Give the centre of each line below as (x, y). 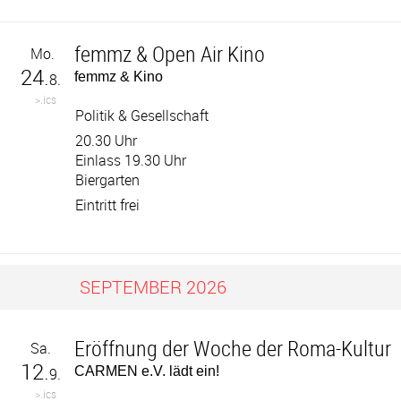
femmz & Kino (119, 77)
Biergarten (108, 180)
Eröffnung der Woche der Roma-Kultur (233, 348)
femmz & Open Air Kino (170, 54)
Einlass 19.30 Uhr (131, 160)
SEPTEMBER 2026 (154, 287)
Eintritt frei (108, 205)
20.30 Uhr (107, 141)
